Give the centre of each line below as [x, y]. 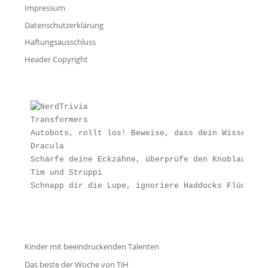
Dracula [48, 147]
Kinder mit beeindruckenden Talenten [92, 247]
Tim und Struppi [67, 173]
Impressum [45, 8]
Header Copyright [57, 59]
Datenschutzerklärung [64, 25]
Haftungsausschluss [60, 42]
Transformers [60, 120]
